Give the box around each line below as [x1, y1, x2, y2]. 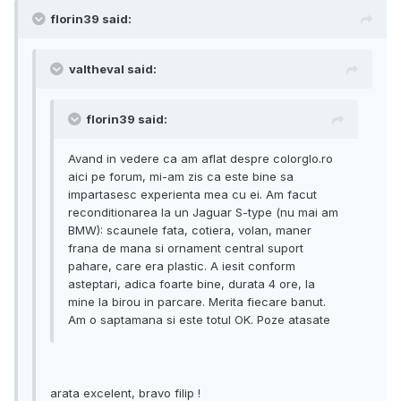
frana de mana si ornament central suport [68, 241, 303, 256]
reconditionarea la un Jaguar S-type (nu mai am [68, 205, 338, 220]
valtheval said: [69, 62, 157, 77]
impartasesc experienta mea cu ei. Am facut [68, 187, 317, 202]
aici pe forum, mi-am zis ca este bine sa [68, 169, 294, 184]
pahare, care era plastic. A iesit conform [68, 259, 295, 274]
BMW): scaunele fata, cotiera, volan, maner [68, 223, 311, 238]
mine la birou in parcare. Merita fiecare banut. [68, 294, 326, 310]
